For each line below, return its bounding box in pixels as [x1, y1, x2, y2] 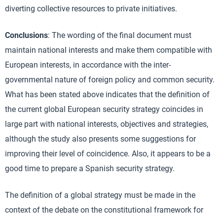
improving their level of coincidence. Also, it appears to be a [5, 149, 211, 158]
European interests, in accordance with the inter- [5, 60, 171, 70]
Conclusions [5, 31, 48, 40]
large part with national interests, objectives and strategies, [5, 119, 208, 129]
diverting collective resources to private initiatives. [5, 4, 177, 13]
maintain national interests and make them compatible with [5, 45, 212, 55]
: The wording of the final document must [48, 31, 191, 40]
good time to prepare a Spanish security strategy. [5, 164, 175, 173]
